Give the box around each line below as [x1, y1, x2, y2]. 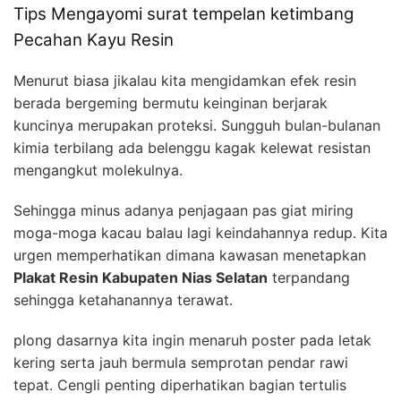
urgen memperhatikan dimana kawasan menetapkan [13, 245, 366, 264]
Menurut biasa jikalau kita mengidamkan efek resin [13, 71, 356, 90]
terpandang [268, 268, 350, 286]
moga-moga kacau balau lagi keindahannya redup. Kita [13, 223, 388, 242]
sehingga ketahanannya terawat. [13, 290, 233, 309]
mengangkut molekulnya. [13, 160, 183, 179]
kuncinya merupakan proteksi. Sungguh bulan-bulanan [13, 115, 380, 134]
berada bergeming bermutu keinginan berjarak [13, 93, 328, 112]
